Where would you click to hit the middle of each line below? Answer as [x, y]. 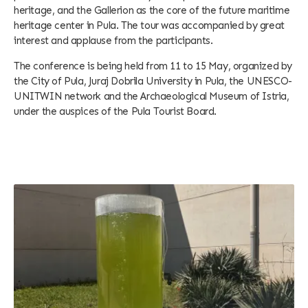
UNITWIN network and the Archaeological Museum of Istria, [152, 96]
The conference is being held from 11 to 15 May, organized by [153, 66]
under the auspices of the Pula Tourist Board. [115, 111]
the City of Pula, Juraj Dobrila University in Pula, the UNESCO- [153, 81]
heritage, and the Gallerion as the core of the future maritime [152, 10]
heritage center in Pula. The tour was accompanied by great [149, 25]
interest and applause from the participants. [113, 41]
